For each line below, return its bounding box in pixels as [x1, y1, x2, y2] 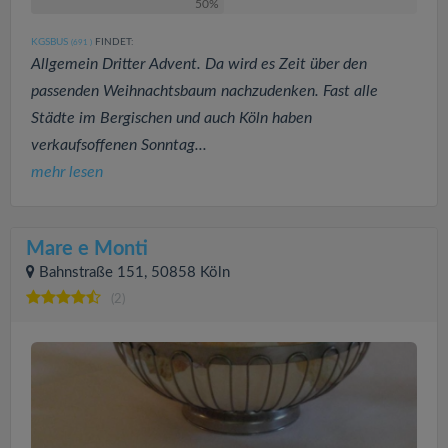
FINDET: [92, 36, 134, 47]
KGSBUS [31, 36, 68, 47]
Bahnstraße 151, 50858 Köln [39, 264, 230, 280]
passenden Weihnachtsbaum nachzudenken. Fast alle [31, 82, 378, 99]
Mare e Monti [26, 238, 148, 259]
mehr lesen [31, 163, 103, 180]
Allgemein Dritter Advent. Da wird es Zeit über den [31, 55, 367, 72]
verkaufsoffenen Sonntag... [31, 136, 207, 153]
